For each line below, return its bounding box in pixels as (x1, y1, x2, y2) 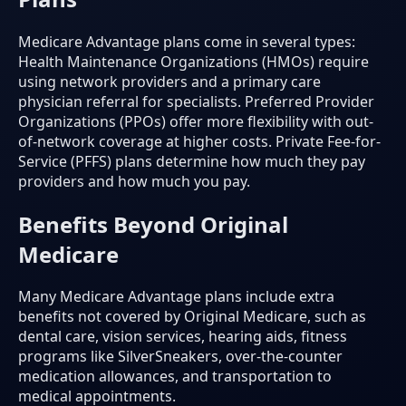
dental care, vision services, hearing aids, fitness (18, 326, 347, 347)
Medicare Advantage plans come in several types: (18, 31, 355, 52)
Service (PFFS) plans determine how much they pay (18, 150, 365, 171)
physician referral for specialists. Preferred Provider (18, 91, 374, 111)
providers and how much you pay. (18, 170, 250, 191)
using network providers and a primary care (18, 71, 321, 92)
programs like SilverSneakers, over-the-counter (18, 346, 343, 367)
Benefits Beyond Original (18, 208, 288, 239)
